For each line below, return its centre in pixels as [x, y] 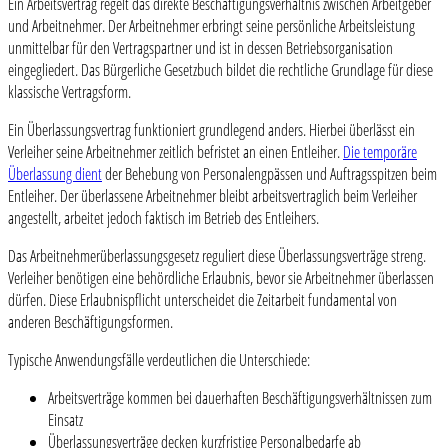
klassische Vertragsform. [69, 92]
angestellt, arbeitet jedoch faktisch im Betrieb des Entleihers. [163, 218]
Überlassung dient [55, 174]
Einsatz [65, 420]
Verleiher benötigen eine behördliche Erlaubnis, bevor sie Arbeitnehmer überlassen [221, 278]
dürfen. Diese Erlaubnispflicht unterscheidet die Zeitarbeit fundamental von [202, 300]
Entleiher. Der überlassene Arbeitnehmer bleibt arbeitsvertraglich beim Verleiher [212, 196]
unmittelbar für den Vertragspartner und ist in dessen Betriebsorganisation [200, 48]
